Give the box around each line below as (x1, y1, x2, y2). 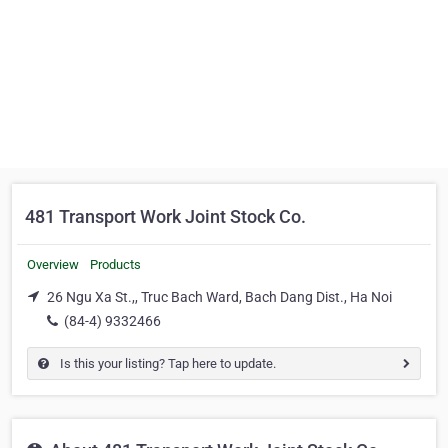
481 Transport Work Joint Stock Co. (25, 206, 306, 227)
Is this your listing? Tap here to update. (57, 355, 276, 371)
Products (90, 257, 141, 272)
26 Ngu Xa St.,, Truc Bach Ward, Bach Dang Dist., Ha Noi (47, 289, 392, 305)
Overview (27, 257, 79, 272)
